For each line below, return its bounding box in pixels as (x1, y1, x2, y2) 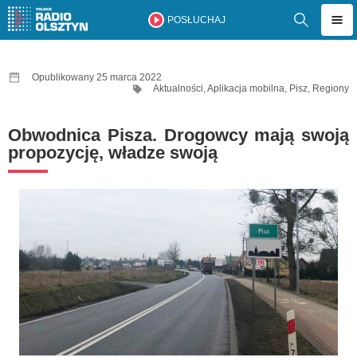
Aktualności (153, 83, 203, 94)
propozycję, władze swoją (8, 143, 218, 163)
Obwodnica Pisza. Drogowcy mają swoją (8, 125, 349, 145)
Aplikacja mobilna (207, 83, 284, 94)
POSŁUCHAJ (167, 14, 226, 25)
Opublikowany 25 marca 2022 (32, 72, 162, 83)
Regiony (312, 83, 349, 94)
